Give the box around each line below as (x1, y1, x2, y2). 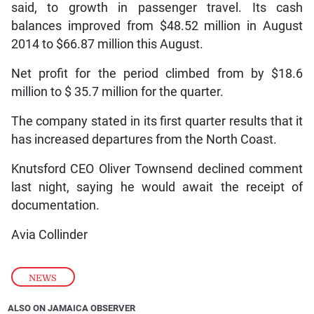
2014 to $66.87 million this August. (11, 36, 203, 51)
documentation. (11, 198, 102, 212)
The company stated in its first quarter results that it (11, 114, 303, 128)
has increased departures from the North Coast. (11, 132, 277, 146)
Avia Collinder (11, 227, 88, 242)
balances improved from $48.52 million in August (11, 18, 303, 33)
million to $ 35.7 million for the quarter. (11, 84, 224, 99)
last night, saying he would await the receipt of (11, 179, 303, 194)
